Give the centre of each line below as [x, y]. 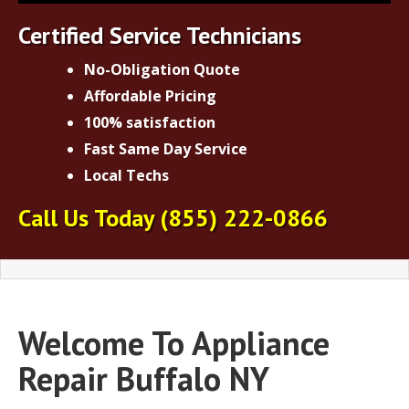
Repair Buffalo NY [144, 378]
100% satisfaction [150, 122]
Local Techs [126, 175]
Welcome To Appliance [174, 342]
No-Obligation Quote [162, 69]
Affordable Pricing [150, 95]
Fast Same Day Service [166, 148]
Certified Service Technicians [160, 35]
